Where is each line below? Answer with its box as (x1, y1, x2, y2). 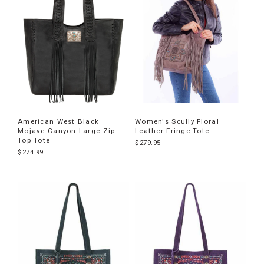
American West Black (18, 117, 100, 126)
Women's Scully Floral (135, 117, 219, 126)
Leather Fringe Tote (135, 127, 210, 136)
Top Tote (18, 136, 51, 145)
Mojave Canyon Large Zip (18, 127, 115, 136)
